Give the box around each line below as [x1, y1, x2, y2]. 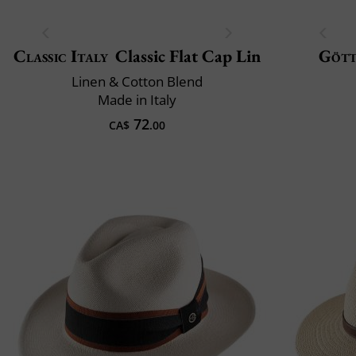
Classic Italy [13, 44, 109, 68]
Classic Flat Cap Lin [115, 44, 261, 68]
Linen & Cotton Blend [72, 72, 203, 91]
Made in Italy [98, 90, 176, 109]
